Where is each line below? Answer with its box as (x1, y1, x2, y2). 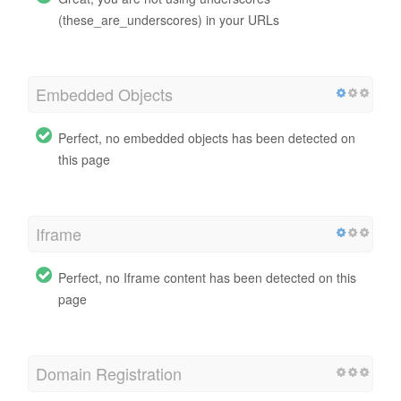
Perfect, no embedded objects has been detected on (58, 128, 355, 147)
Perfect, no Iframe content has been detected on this (58, 268, 356, 286)
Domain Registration (36, 361, 182, 385)
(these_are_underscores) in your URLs (58, 10, 279, 29)
